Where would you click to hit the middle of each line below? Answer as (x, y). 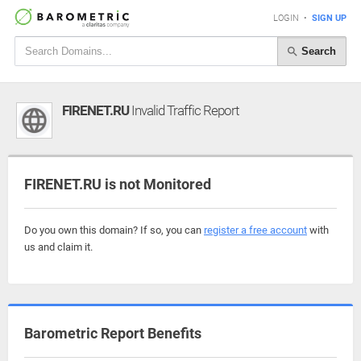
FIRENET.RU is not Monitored (118, 184)
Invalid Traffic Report (184, 110)
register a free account (255, 230)
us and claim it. (58, 247)
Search (317, 51)
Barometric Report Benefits (113, 333)
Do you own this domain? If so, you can (114, 230)
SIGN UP (329, 18)
